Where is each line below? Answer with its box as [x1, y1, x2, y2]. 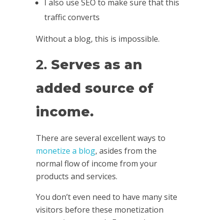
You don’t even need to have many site [35, 191, 177, 202]
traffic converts [44, 11, 100, 23]
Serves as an [51, 56, 142, 73]
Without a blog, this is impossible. [35, 33, 160, 44]
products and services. [35, 170, 117, 182]
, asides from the [95, 145, 157, 156]
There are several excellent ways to [35, 132, 165, 143]
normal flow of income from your [35, 158, 157, 169]
